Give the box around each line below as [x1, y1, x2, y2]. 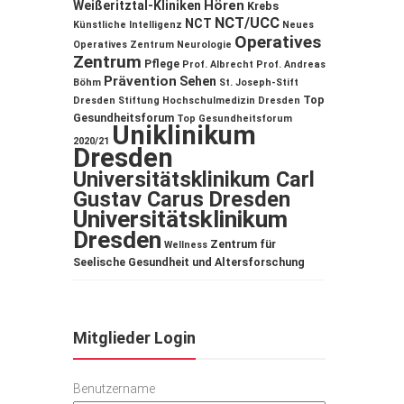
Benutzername [73, 381, 155, 396]
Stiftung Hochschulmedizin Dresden [118, 95, 300, 106]
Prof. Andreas [256, 59, 326, 70]
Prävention [104, 73, 177, 89]
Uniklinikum [112, 120, 256, 151]
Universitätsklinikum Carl [73, 167, 315, 192]
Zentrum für [210, 237, 276, 251]
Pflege [144, 57, 179, 70]
